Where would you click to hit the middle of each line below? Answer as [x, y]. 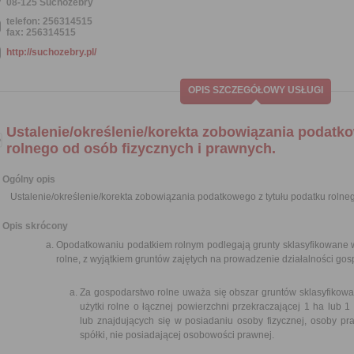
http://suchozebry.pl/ [51, 52]
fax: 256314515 [41, 32]
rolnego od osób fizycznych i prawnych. [141, 149]
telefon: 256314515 [49, 21]
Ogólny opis [29, 179]
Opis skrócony [35, 226]
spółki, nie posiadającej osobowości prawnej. [177, 335]
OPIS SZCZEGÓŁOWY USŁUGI [256, 90]
